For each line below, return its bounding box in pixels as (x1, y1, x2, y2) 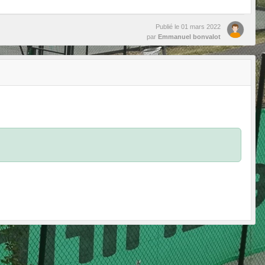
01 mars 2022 (181, 23, 221, 30)
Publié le (156, 23, 181, 30)
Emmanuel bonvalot (158, 33, 221, 40)
